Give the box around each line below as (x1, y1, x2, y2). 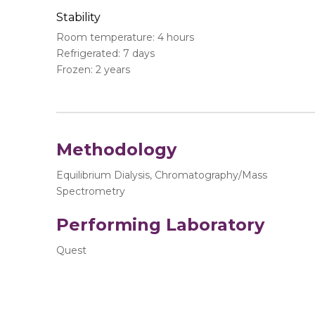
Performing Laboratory (56, 214, 264, 236)
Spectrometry (56, 185, 125, 198)
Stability (56, 11, 101, 25)
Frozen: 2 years (56, 63, 130, 77)
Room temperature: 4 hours (56, 31, 194, 44)
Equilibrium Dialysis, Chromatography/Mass (56, 169, 267, 182)
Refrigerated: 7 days (56, 47, 155, 60)
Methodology (56, 139, 176, 160)
